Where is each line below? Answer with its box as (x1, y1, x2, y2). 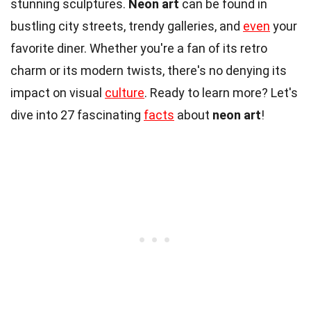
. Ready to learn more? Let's (144, 85, 298, 100)
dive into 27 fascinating (10, 107, 144, 122)
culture (105, 85, 144, 100)
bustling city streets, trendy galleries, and (10, 18, 243, 33)
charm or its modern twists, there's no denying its (10, 62, 287, 78)
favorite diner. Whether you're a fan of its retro (10, 40, 267, 56)
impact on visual (10, 85, 105, 100)
